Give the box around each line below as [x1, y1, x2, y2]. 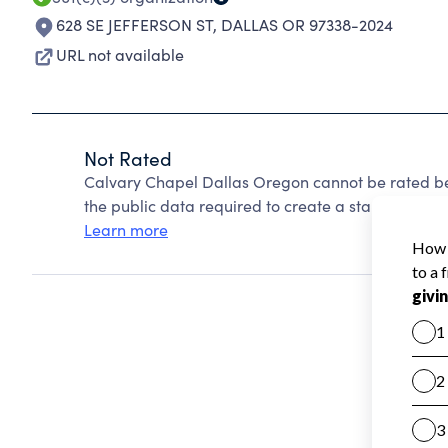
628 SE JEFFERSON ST [56, 14, 213, 35]
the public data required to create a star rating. [84, 195, 429, 216]
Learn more [84, 219, 168, 240]
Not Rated [84, 145, 172, 171]
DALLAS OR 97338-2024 [221, 14, 393, 35]
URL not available [56, 44, 184, 65]
